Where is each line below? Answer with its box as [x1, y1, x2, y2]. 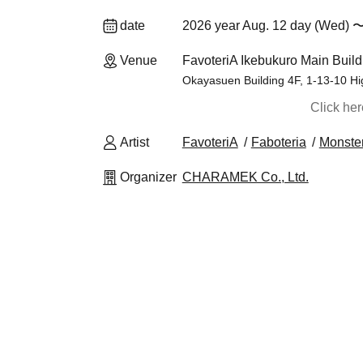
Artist [120, 135, 149, 149]
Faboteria [250, 135, 306, 149]
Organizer [120, 170, 177, 184]
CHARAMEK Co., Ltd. [181, 170, 309, 184]
